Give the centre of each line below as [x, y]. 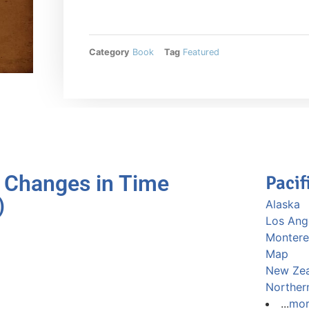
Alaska [282, 205]
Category [110, 52]
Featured [201, 52]
